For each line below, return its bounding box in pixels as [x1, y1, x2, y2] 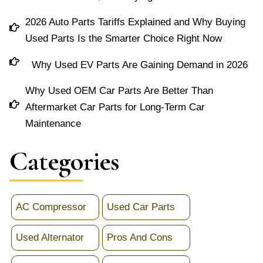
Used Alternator [15, 232, 84, 244]
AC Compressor [15, 201, 86, 213]
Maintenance [25, 118, 82, 130]
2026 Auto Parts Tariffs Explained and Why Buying [25, 16, 246, 28]
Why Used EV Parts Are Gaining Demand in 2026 [32, 59, 248, 70]
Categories [9, 144, 120, 178]
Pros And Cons [106, 232, 173, 244]
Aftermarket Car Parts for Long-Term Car [25, 102, 205, 113]
